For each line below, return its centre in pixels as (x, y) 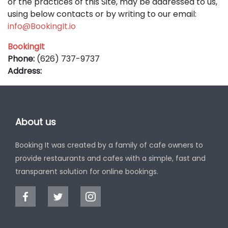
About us (36, 122)
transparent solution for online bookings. (87, 172)
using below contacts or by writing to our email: (102, 14)
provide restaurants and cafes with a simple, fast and (110, 158)
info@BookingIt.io (42, 26)
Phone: (22, 59)
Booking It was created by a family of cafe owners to (109, 145)
